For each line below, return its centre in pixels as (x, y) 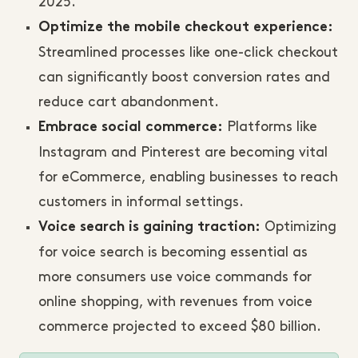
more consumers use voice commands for (175, 277)
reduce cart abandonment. (129, 102)
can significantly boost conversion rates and (184, 78)
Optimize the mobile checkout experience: (186, 28)
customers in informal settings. (141, 202)
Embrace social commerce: (131, 128)
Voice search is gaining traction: (149, 228)
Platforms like (270, 127)
